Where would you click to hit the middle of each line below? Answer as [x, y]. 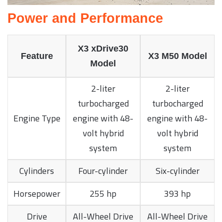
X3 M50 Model [177, 56]
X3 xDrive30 [103, 48]
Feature [37, 56]
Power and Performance [85, 19]
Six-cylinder [177, 170]
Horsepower [37, 193]
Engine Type [37, 118]
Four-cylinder [103, 170]
